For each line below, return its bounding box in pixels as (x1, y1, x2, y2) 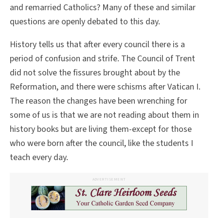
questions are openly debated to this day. (10, 15, 160, 28)
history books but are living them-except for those (10, 123, 192, 135)
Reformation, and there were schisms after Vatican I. (10, 80, 200, 93)
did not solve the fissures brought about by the (10, 66, 180, 79)
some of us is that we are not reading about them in (10, 109, 199, 121)
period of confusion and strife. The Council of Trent (10, 52, 195, 65)
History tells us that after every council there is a (10, 38, 185, 51)
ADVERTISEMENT (92, 177, 126, 182)
